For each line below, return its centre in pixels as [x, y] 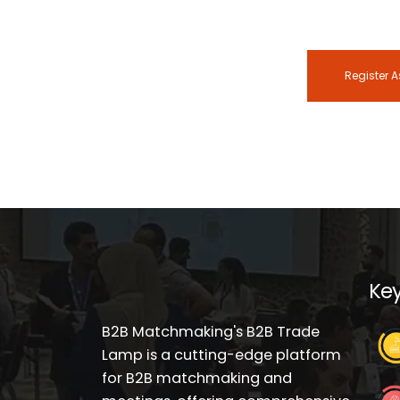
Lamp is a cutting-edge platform [221, 355]
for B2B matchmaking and [197, 378]
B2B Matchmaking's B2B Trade [211, 332]
